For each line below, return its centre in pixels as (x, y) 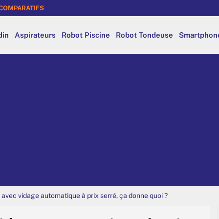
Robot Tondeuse (144, 35)
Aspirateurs (35, 35)
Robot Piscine (86, 35)
